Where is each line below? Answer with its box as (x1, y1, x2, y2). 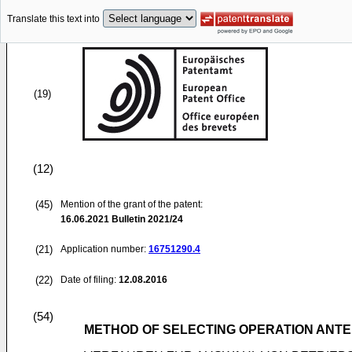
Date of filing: (60, 274, 116, 285)
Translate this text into (7, 13, 100, 25)
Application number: (60, 244, 148, 255)
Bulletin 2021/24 (109, 214, 183, 225)
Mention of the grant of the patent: (60, 199, 203, 210)
